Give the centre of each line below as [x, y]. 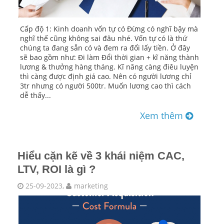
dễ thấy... [35, 95]
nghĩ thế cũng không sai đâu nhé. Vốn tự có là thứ [103, 38]
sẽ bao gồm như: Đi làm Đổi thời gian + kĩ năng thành [109, 57]
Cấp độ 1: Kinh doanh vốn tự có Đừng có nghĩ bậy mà [109, 28]
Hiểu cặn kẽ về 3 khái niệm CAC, [101, 155]
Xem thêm [163, 115]
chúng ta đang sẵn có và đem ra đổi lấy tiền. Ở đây [105, 47]
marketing [91, 185]
